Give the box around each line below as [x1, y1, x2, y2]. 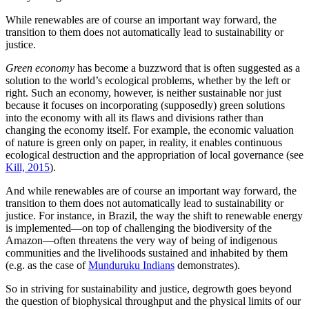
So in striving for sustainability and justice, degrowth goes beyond [6, 283, 292, 295]
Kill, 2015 [6, 161, 50, 174]
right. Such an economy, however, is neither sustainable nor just [6, 87, 281, 99]
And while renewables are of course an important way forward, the [6, 185, 297, 197]
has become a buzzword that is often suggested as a [74, 62, 300, 74]
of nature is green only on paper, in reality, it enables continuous [6, 137, 282, 149]
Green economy [6, 62, 74, 74]
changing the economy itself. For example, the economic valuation [6, 124, 294, 137]
